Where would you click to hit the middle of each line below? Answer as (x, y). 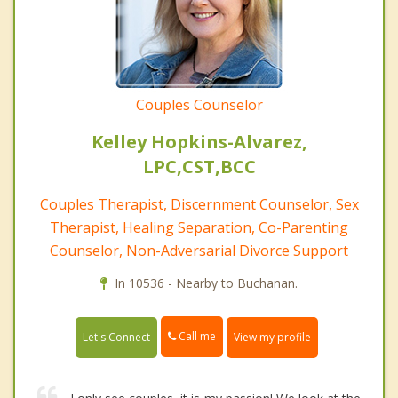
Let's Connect (116, 337)
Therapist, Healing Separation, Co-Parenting (199, 228)
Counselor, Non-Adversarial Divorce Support (199, 251)
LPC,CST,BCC (199, 167)
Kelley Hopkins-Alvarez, (199, 142)
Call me (196, 337)
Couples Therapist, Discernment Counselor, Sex (199, 205)
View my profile (272, 337)
